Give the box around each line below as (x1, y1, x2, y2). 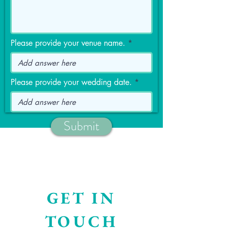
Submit (64, 117, 99, 135)
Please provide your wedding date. (11, 77, 132, 88)
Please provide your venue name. (11, 38, 125, 48)
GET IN (46, 187, 116, 209)
